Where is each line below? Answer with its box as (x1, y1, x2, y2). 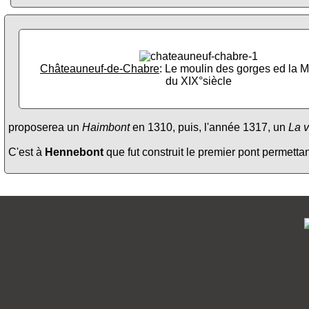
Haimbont (82, 121, 130, 134)
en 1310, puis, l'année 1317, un (130, 121, 288, 134)
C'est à (8, 146, 45, 159)
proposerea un (8, 121, 82, 134)
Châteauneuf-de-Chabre (40, 63, 159, 74)
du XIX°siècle (166, 75, 232, 87)
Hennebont (45, 146, 103, 159)
